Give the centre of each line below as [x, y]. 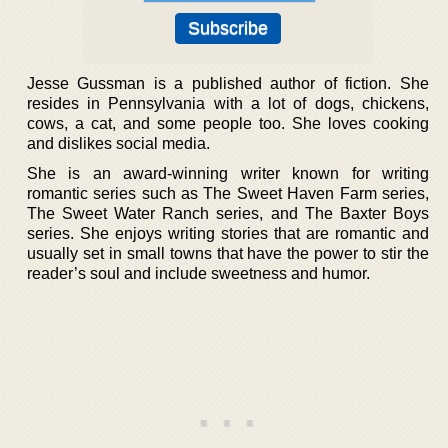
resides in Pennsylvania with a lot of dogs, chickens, [228, 103]
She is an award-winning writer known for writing [228, 173]
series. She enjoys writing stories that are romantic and [228, 233]
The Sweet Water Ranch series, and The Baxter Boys [228, 213]
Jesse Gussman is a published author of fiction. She [228, 83]
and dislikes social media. [118, 143]
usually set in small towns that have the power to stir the [228, 253]
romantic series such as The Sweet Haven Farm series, [228, 193]
